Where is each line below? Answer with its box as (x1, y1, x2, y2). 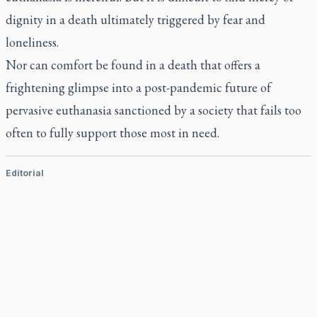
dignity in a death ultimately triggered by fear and (6, 11, 265, 28)
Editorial (6, 168, 44, 178)
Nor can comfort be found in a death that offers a (6, 57, 260, 73)
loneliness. (6, 34, 62, 50)
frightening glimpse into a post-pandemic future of (6, 79, 271, 96)
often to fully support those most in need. (6, 125, 219, 141)
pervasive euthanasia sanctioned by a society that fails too (6, 102, 301, 118)
